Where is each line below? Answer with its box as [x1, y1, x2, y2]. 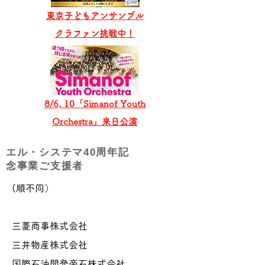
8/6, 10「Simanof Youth [44, 99, 146, 108]
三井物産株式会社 [12, 240, 88, 250]
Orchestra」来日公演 [52, 117, 137, 126]
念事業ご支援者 [6, 160, 83, 172]
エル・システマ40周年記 [6, 147, 130, 158]
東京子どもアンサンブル [46, 11, 144, 20]
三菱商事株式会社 [12, 221, 88, 231]
